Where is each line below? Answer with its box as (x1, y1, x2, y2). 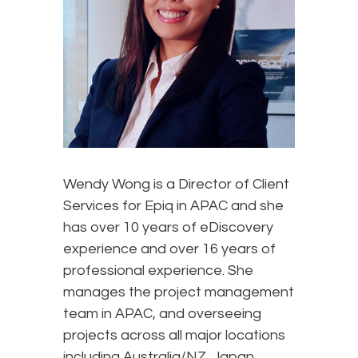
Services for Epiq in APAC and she (63, 198, 284, 213)
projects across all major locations (63, 328, 285, 343)
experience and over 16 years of (63, 241, 276, 257)
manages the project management (63, 284, 294, 300)
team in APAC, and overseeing (63, 306, 261, 321)
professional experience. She (63, 263, 253, 278)
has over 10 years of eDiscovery (63, 220, 273, 235)
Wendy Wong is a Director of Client (63, 177, 289, 192)
